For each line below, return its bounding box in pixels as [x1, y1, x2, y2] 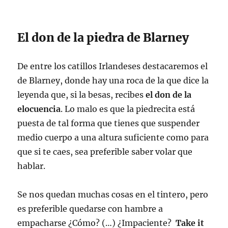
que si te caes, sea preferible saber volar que [17, 147, 193, 157]
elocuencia [17, 104, 61, 115]
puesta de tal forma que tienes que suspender [17, 118, 200, 129]
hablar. [17, 161, 46, 172]
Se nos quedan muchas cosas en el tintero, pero [17, 189, 209, 200]
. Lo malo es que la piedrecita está [61, 104, 195, 115]
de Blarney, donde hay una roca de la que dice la [17, 75, 209, 86]
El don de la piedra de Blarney [17, 30, 189, 45]
